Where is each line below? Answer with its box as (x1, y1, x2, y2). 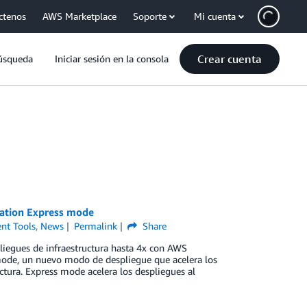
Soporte (133, 10, 167, 22)
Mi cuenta (194, 10, 236, 22)
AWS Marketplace (42, 10, 116, 22)
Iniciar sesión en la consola (55, 53, 169, 64)
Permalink (73, 220, 117, 232)
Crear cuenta (197, 52, 262, 66)
